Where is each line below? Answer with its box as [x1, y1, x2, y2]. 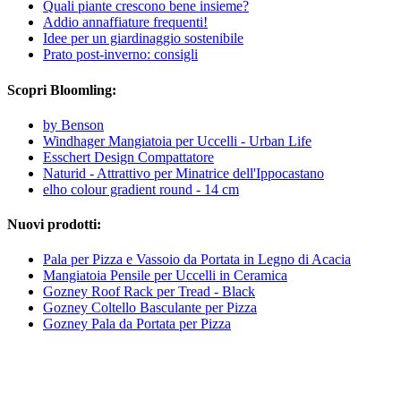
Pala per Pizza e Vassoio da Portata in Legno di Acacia [43, 252, 351, 268]
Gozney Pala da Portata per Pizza [43, 316, 231, 332]
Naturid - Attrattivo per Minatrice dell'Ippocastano [43, 165, 324, 181]
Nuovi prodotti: [7, 217, 101, 233]
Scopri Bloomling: [7, 81, 116, 98]
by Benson [43, 116, 104, 132]
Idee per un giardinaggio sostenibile [43, 30, 243, 47]
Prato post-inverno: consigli [43, 47, 198, 63]
